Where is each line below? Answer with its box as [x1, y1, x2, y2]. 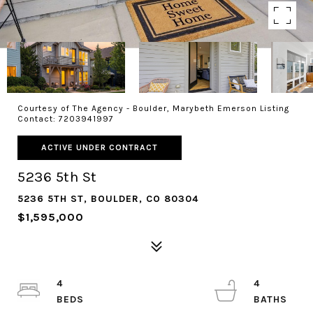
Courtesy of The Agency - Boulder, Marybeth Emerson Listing [17, 103, 289, 113]
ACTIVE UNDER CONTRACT [41, 143, 158, 152]
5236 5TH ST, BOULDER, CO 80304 [17, 193, 198, 205]
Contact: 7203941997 [17, 114, 117, 124]
